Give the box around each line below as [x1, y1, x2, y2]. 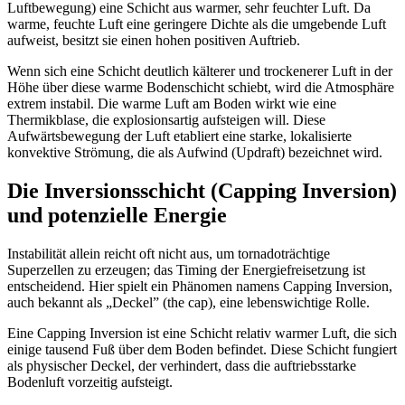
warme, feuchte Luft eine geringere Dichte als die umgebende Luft [7, 15, 386, 32]
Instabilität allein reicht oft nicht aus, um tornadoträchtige [7, 245, 330, 261]
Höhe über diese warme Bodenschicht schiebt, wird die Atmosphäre [7, 79, 394, 95]
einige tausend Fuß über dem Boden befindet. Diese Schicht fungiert [7, 341, 397, 357]
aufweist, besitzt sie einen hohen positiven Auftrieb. [7, 32, 300, 48]
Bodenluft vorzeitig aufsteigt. [7, 373, 173, 390]
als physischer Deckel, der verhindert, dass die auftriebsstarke [7, 357, 356, 373]
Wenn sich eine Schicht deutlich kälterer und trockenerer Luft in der [7, 62, 392, 79]
